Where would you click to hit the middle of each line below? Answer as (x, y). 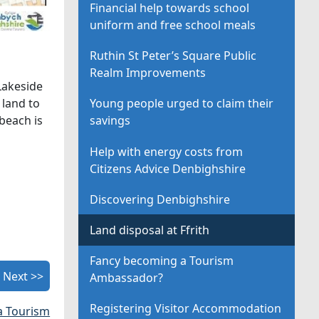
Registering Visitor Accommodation (186, 309)
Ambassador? (127, 278)
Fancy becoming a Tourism (162, 261)
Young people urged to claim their (182, 104)
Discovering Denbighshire (160, 199)
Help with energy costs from (167, 151)
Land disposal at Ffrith (150, 230)
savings (110, 121)
